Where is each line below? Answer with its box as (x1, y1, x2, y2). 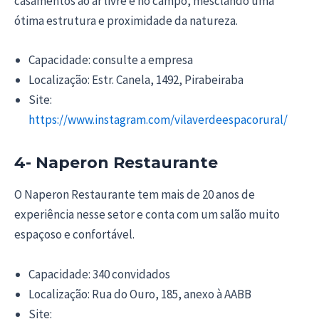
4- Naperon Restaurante (14, 152, 218, 172)
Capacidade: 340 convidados (28, 266, 170, 282)
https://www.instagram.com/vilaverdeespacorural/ (28, 111, 288, 127)
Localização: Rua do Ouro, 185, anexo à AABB (28, 286, 251, 302)
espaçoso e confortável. (14, 226, 135, 243)
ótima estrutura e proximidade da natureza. (14, 12, 238, 28)
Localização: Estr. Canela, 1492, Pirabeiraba (28, 71, 244, 88)
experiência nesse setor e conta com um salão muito (14, 206, 280, 223)
